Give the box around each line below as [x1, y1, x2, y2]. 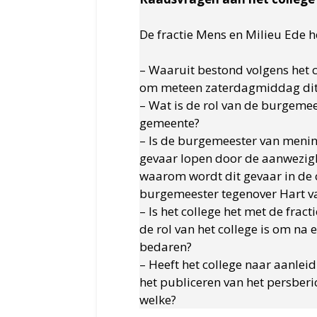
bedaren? [139, 238, 192, 255]
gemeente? [139, 115, 200, 132]
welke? [139, 292, 176, 309]
